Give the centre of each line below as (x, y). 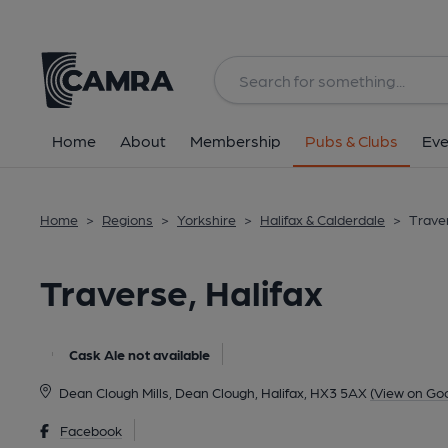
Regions (127, 219)
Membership (235, 140)
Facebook (90, 430)
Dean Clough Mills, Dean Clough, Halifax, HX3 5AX (212, 392)
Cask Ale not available (139, 354)
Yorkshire (206, 219)
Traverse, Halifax (181, 290)
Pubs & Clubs (351, 140)
